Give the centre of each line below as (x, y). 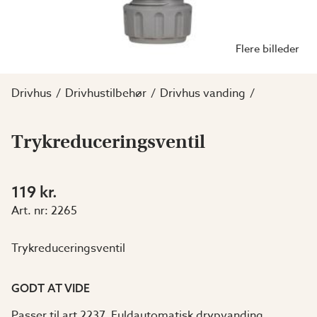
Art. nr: (30, 211)
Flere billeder (267, 49)
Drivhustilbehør (106, 93)
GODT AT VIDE (51, 288)
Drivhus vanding (203, 93)
